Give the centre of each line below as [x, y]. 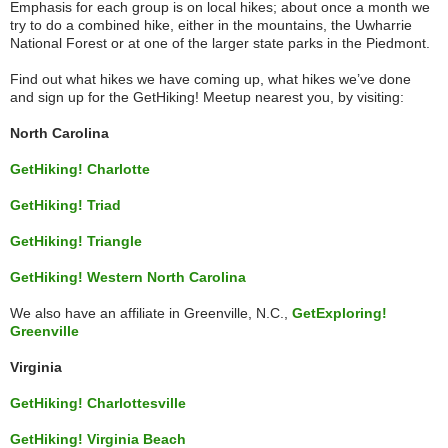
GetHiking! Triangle [76, 241]
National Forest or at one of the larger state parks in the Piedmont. [220, 43]
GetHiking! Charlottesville [98, 403]
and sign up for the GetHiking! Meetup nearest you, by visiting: [207, 97]
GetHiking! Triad [65, 205]
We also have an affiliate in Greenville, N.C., [151, 313]
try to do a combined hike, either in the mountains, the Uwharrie [211, 25]
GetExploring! [339, 313]
